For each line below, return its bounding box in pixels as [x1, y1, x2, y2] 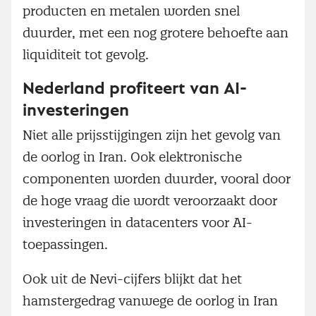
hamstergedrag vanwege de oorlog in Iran [23, 292, 278, 309]
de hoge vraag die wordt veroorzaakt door [23, 192, 277, 209]
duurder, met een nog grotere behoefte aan [23, 25, 288, 42]
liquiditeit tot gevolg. [23, 47, 149, 63]
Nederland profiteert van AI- [23, 80, 247, 98]
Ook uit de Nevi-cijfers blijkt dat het [23, 270, 242, 287]
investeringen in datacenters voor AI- [23, 214, 253, 231]
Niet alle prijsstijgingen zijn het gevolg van [23, 126, 281, 143]
